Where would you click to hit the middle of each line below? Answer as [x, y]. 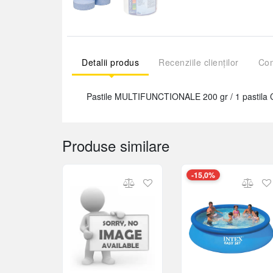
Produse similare [116, 145]
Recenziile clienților [199, 62]
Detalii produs [110, 62]
